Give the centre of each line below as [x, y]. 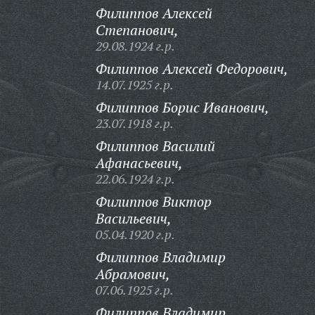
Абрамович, [133, 274]
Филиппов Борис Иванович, [182, 107]
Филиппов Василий [155, 146]
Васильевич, [133, 218]
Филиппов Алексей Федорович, [192, 69]
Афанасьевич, [139, 163]
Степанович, [137, 30]
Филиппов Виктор [153, 201]
